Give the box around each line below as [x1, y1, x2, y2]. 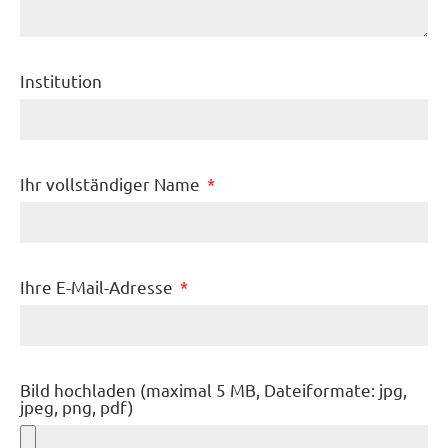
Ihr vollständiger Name [20, 173, 204, 195]
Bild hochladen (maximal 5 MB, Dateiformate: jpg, [20, 379, 407, 401]
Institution [20, 70, 102, 92]
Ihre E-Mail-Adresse [20, 276, 177, 298]
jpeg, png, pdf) [20, 396, 134, 418]
